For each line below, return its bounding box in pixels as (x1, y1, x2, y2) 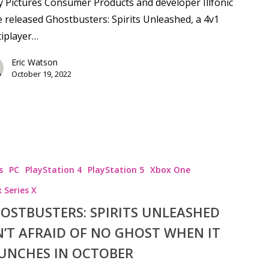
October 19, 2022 (11, 68, 71, 80)
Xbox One (150, 163, 190, 175)
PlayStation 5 (87, 163, 144, 175)
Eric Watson (11, 56, 58, 68)
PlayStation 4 (25, 163, 82, 175)
